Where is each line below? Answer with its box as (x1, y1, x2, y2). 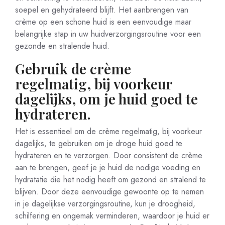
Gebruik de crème (15, 59, 131, 78)
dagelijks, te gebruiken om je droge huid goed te (15, 138, 182, 149)
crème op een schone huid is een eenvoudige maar (15, 16, 191, 28)
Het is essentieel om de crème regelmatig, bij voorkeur (15, 126, 202, 137)
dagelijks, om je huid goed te (15, 89, 198, 108)
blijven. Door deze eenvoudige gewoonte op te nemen (15, 186, 204, 197)
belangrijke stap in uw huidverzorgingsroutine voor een (15, 28, 201, 40)
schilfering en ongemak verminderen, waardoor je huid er (15, 210, 209, 221)
